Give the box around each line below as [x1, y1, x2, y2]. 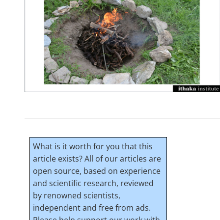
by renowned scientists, [33, 190, 121, 201]
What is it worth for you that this [33, 140, 153, 152]
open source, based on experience [33, 165, 161, 176]
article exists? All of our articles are [33, 153, 162, 164]
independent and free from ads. [33, 202, 151, 213]
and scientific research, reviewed [33, 177, 154, 189]
